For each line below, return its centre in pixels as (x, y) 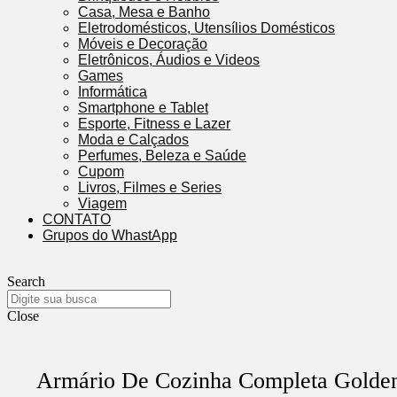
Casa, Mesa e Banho (144, 12)
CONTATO (77, 219)
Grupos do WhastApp (110, 235)
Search (26, 281)
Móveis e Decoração (143, 44)
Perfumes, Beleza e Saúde (162, 156)
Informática (113, 92)
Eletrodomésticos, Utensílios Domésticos (206, 28)
